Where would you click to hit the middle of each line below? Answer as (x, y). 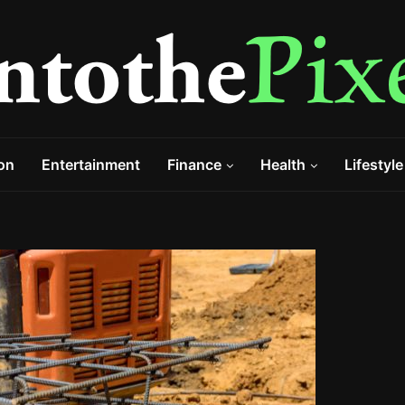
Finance (194, 165)
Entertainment (91, 165)
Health (283, 165)
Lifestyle (374, 165)
